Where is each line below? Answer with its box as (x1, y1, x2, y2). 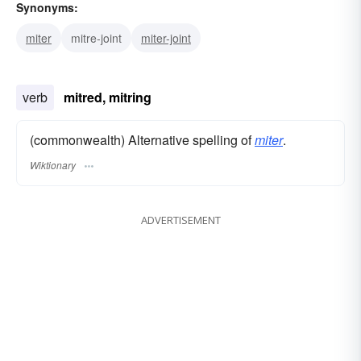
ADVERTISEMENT (140, 213, 221, 228)
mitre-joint (71, 30, 122, 47)
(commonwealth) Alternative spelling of (30, 131, 255, 150)
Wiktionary (30, 157, 76, 172)
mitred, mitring (64, 88, 151, 107)
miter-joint (141, 30, 191, 47)
